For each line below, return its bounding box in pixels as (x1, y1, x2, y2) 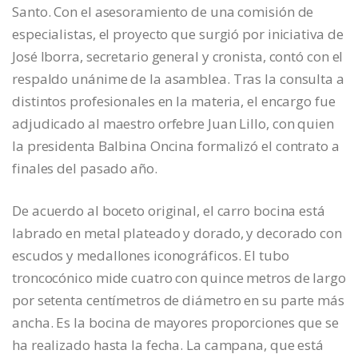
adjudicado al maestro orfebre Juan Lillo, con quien (12, 114, 334, 133)
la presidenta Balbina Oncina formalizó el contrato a (12, 137, 340, 156)
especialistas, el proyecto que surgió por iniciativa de (12, 25, 344, 44)
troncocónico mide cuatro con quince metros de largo (12, 268, 346, 288)
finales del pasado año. (12, 159, 157, 178)
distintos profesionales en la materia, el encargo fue (12, 92, 336, 111)
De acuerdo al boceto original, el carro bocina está (12, 201, 325, 221)
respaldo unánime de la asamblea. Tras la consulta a (12, 70, 344, 89)
